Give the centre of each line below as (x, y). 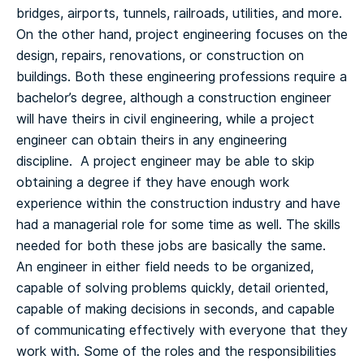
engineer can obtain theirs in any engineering (152, 140)
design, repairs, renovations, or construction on (160, 55)
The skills (311, 224)
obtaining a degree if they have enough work (153, 182)
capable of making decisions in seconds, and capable (175, 309)
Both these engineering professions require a (209, 76)
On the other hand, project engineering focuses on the (182, 34)
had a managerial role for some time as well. (149, 224)
